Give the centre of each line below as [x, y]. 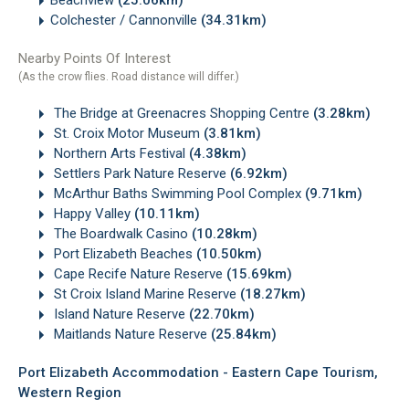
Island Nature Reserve [120, 314]
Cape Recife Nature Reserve [138, 273]
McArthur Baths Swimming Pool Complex [178, 193]
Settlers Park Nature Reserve [140, 173]
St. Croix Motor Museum [127, 133]
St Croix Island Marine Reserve [145, 294]
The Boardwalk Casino [121, 233]
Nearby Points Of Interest [94, 58]
